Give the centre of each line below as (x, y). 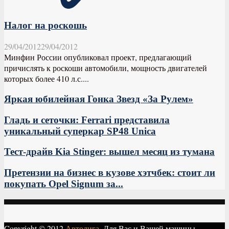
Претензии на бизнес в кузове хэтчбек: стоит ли (110, 173)
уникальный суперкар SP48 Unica (80, 131)
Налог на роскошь (45, 26)
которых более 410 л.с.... (47, 79)
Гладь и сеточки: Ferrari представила (87, 120)
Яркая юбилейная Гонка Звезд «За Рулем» (99, 99)
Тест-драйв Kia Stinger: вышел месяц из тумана (109, 152)
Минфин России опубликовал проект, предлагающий (98, 57)
